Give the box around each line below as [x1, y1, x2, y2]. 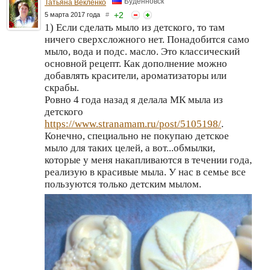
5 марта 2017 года [45, 10, 105, 18]
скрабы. [45, 81, 79, 93]
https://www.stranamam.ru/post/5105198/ [45, 118, 221, 130]
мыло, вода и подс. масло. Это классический [45, 45, 240, 57]
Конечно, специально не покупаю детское [45, 130, 229, 142]
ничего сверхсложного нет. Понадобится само [45, 33, 250, 45]
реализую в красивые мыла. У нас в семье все [45, 166, 246, 178]
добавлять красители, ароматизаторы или [45, 69, 227, 81]
